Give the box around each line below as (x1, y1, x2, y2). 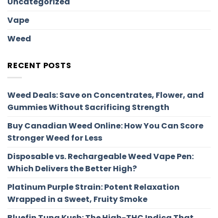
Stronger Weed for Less (7, 132, 102, 144)
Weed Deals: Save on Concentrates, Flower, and (7, 89, 204, 101)
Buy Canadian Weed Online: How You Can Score (7, 120, 203, 131)
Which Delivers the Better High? (7, 163, 137, 174)
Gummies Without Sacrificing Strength (7, 101, 169, 113)
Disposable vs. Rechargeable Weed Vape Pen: (7, 150, 194, 162)
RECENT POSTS (7, 60, 72, 72)
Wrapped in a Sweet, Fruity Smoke (7, 193, 147, 205)
